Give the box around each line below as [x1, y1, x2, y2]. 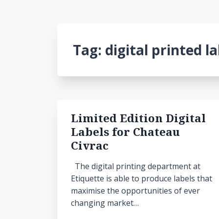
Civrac [71, 138, 109, 153]
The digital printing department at [71, 161, 200, 172]
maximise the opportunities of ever [71, 185, 200, 196]
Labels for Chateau [71, 124, 180, 139]
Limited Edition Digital [71, 110, 206, 126]
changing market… [71, 197, 139, 208]
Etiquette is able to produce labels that [71, 173, 212, 184]
